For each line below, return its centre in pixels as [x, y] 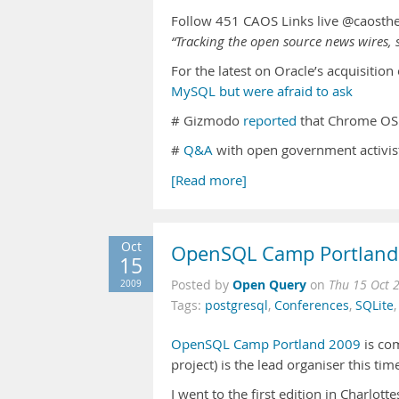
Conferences [312, 305]
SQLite [375, 305]
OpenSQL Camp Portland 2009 [266, 344]
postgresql [236, 305]
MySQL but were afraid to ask [262, 91]
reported [270, 121]
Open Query [269, 285]
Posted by [202, 285]
